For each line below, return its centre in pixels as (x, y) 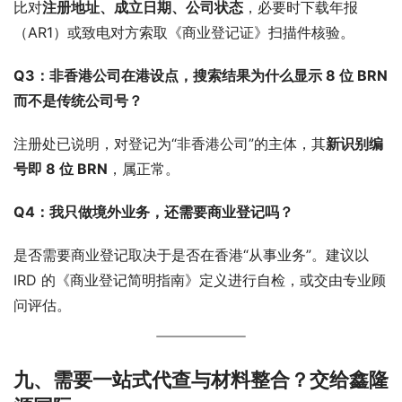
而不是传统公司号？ (78, 100)
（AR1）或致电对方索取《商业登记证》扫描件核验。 (184, 32)
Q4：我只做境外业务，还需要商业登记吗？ (153, 211)
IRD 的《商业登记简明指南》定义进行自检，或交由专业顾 (200, 280)
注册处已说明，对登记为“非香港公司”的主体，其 (170, 143)
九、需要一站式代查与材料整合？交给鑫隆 (201, 379)
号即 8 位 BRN (61, 168)
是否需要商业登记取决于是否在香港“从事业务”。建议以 (191, 254)
